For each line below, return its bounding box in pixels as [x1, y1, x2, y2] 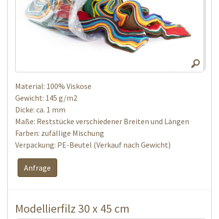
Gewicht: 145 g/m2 [15, 92, 77, 103]
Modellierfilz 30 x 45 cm [15, 200, 130, 216]
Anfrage [24, 162, 51, 173]
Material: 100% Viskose [15, 81, 91, 91]
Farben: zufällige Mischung [15, 128, 104, 138]
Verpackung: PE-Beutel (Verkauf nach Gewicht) [15, 139, 171, 150]
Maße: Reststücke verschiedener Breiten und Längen [15, 116, 189, 126]
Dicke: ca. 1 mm [15, 104, 66, 114]
